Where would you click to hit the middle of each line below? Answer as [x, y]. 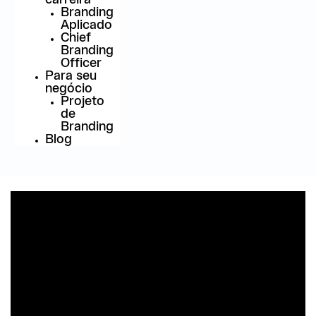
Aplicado [86, 25]
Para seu [71, 76]
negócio [68, 89]
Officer [81, 63]
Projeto [82, 101]
